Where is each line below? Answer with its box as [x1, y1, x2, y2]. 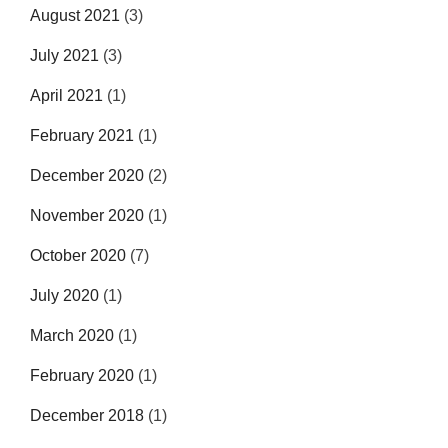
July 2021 [30, 47, 99, 64]
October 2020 [30, 247, 126, 264]
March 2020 [30, 327, 114, 344]
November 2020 [30, 207, 144, 224]
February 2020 [30, 367, 134, 384]
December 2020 [30, 167, 144, 184]
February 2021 [30, 127, 134, 144]
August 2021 [30, 7, 120, 24]
